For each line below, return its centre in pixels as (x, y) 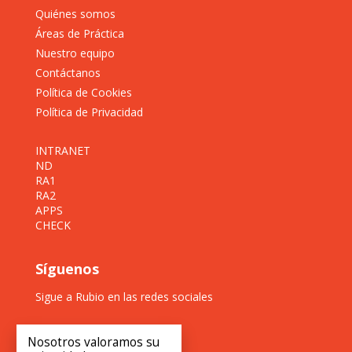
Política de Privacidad (89, 112)
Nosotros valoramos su (93, 342)
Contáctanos (68, 72)
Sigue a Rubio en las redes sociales (124, 296)
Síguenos (67, 268)
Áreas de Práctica (79, 33)
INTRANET (62, 150)
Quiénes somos (75, 13)
